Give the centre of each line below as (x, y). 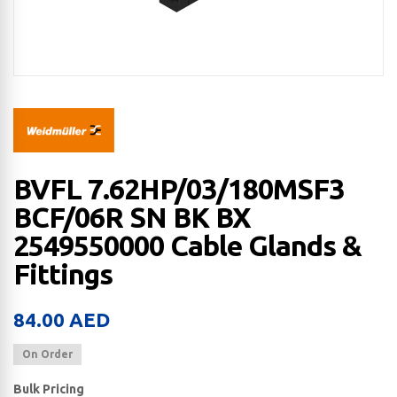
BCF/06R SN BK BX (132, 218)
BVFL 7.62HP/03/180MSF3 (179, 189)
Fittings (63, 274)
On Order (47, 354)
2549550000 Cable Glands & (187, 246)
